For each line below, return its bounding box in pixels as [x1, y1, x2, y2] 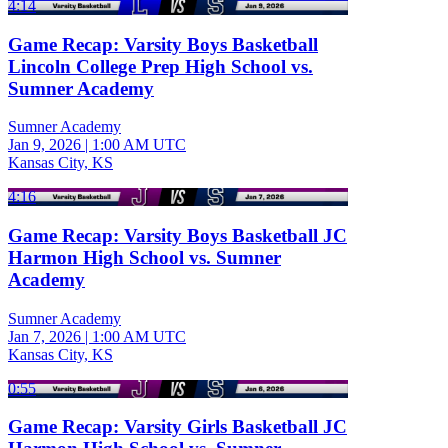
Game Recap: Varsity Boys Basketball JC [8, 225, 347, 246]
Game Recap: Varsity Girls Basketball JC [8, 416, 347, 438]
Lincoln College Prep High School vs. [8, 55, 313, 77]
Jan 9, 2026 [8, 136, 81, 154]
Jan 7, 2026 [8, 327, 81, 345]
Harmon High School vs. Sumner [8, 247, 281, 268]
